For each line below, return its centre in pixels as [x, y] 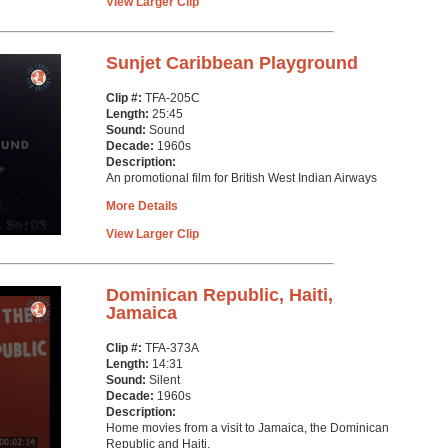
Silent [164, 380]
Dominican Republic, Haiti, [219, 295]
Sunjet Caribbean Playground [232, 63]
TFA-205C [172, 98]
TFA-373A [172, 348]
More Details [142, 206]
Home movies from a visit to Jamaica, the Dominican [247, 428]
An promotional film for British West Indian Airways [241, 178]
